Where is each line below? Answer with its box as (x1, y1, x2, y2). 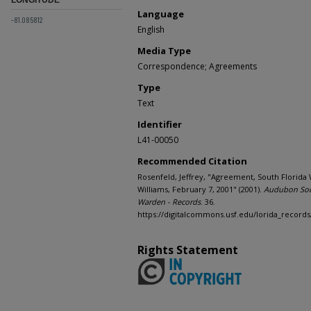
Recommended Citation (137, 154, 247, 167)
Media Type (137, 44, 191, 57)
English (137, 23, 165, 35)
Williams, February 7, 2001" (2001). (137, 183, 264, 194)
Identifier (137, 117, 182, 131)
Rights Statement (137, 242, 238, 258)
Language (137, 7, 184, 20)
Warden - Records (137, 196, 201, 207)
